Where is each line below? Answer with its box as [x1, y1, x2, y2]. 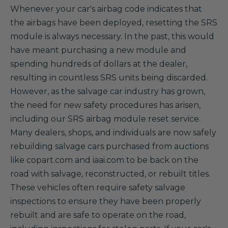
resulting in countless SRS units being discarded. [10, 73, 208, 82]
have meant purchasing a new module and [10, 45, 186, 55]
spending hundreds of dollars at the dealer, [10, 59, 187, 69]
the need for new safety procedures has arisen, [10, 100, 201, 110]
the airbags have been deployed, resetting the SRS [10, 18, 217, 27]
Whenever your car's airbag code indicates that [10, 4, 202, 14]
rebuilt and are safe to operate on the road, [10, 210, 186, 220]
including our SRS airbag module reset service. [10, 114, 201, 124]
